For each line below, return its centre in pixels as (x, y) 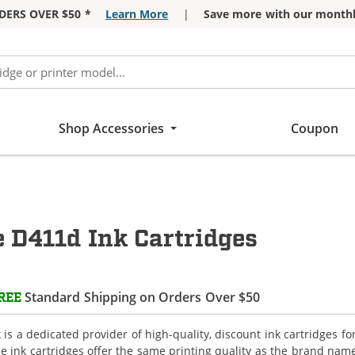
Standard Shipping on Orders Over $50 (141, 297)
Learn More (137, 14)
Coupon (314, 128)
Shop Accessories (111, 128)
